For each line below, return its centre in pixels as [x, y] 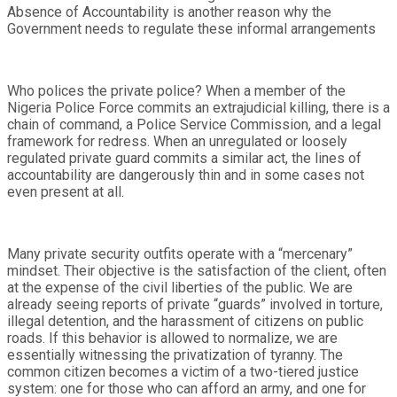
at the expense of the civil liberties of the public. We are [180, 287]
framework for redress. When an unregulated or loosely [177, 141]
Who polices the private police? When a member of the [176, 90]
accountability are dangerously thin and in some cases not [186, 175]
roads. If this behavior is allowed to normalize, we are [172, 338]
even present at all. [66, 191]
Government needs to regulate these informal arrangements [191, 28]
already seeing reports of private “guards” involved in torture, [195, 304]
